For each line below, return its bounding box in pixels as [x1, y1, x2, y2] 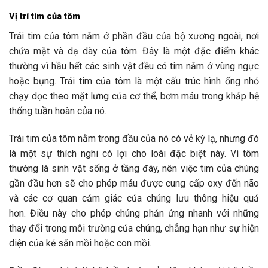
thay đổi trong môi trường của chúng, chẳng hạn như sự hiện [9, 222, 259, 234]
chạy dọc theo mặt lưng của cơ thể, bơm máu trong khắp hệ [9, 90, 259, 102]
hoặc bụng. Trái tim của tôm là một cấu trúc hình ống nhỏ [9, 75, 259, 87]
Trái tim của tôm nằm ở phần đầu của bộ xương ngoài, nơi [9, 31, 259, 42]
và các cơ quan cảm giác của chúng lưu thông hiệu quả [9, 192, 259, 204]
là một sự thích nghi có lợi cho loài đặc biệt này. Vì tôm [9, 147, 259, 159]
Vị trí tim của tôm [9, 11, 80, 22]
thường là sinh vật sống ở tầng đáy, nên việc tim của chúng [9, 162, 259, 174]
